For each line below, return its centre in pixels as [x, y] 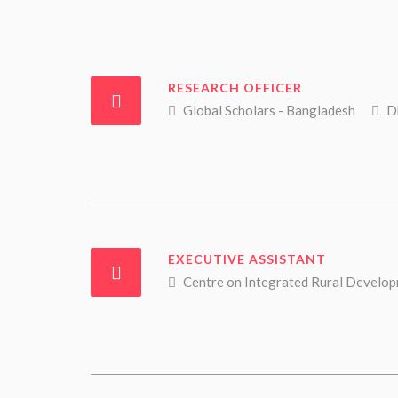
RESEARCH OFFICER [235, 88]
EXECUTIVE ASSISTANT [247, 259]
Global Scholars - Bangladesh [268, 110]
